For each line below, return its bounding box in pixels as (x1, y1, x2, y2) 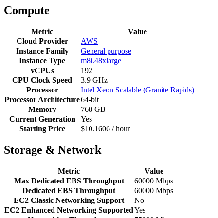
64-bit (81, 95, 99, 104)
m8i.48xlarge (81, 56, 121, 65)
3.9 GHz (81, 76, 108, 85)
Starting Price (19, 125, 65, 133)
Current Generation (9, 115, 75, 124)
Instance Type (19, 56, 65, 65)
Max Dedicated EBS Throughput (14, 177, 124, 185)
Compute (4, 4, 50, 17)
